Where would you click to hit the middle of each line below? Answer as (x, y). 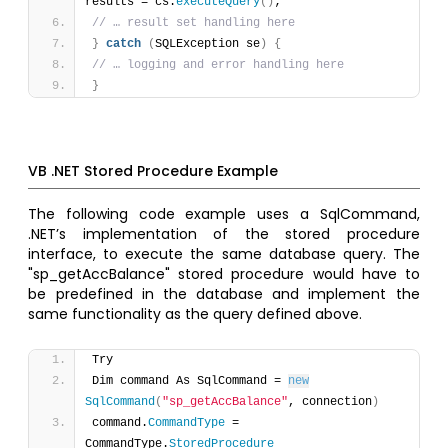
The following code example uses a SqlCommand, (224, 214)
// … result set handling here (197, 23)
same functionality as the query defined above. (195, 314)
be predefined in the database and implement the (224, 294)
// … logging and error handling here (222, 65)
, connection (330, 402)
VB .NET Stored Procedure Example (153, 171)
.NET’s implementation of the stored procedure (224, 234)
